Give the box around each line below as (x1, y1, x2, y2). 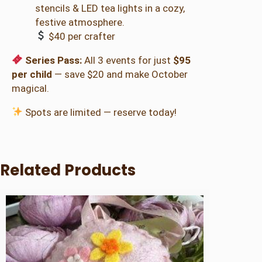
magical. (12, 82, 49, 94)
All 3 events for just (82, 54, 174, 66)
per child (12, 68, 52, 80)
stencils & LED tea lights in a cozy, (35, 2, 185, 14)
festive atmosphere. (35, 16, 125, 28)
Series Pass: (25, 54, 82, 66)
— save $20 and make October (52, 68, 188, 80)
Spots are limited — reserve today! (23, 106, 177, 118)
